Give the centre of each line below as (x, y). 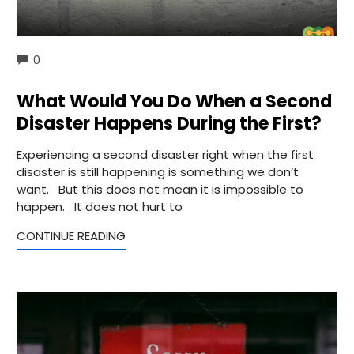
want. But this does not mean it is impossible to (160, 190)
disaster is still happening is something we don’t (158, 172)
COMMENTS (72, 58)
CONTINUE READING (71, 236)
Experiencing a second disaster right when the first (165, 155)
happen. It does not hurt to (100, 207)
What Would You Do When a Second (174, 102)
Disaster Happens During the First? (169, 124)
